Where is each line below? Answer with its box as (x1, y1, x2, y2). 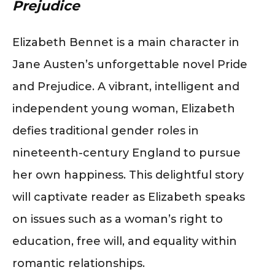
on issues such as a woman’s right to (12, 212, 223, 226)
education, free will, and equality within (12, 234, 237, 248)
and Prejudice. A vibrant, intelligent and (12, 80, 239, 93)
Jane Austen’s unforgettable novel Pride (12, 58, 247, 71)
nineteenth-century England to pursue (12, 146, 241, 160)
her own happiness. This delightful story (12, 168, 244, 182)
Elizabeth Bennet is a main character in (12, 36, 239, 49)
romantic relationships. (12, 257, 145, 270)
